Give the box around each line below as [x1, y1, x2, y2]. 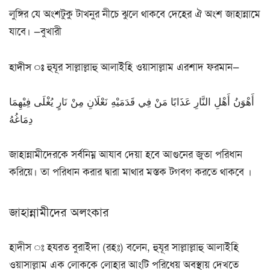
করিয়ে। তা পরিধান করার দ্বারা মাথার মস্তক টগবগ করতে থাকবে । [9, 165, 252, 178]
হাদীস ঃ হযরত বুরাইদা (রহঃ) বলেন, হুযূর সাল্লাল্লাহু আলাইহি [9, 240, 239, 254]
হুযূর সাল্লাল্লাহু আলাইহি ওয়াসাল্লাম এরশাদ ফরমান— [44, 60, 239, 74]
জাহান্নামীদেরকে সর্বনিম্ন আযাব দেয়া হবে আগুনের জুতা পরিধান [9, 147, 242, 161]
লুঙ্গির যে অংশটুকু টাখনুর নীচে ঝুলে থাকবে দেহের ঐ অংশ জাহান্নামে [9, 7, 260, 21]
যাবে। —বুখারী [9, 25, 61, 39]
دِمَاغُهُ [9, 112, 33, 126]
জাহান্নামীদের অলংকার [9, 204, 109, 222]
